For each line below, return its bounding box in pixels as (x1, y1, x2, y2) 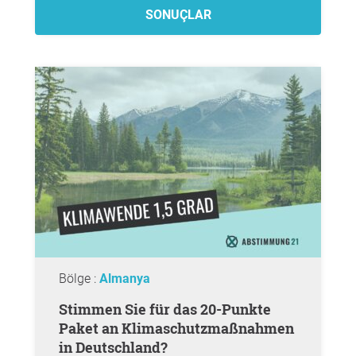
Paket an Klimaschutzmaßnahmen (59, 319, 294, 338)
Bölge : (59, 271, 99, 286)
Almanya (99, 271, 150, 286)
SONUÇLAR (145, 7, 211, 22)
